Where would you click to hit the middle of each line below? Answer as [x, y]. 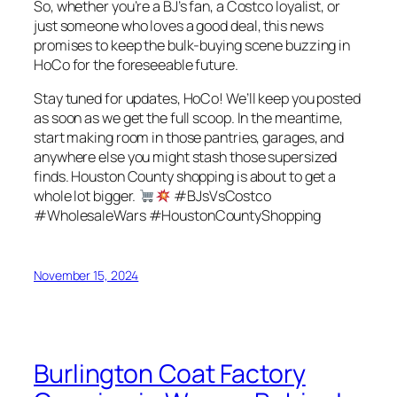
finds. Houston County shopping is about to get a [185, 177]
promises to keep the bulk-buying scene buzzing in [192, 46]
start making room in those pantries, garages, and [189, 138]
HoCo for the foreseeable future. [136, 65]
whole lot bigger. [86, 196]
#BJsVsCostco [221, 196]
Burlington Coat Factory [170, 373]
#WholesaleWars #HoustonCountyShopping [178, 216]
